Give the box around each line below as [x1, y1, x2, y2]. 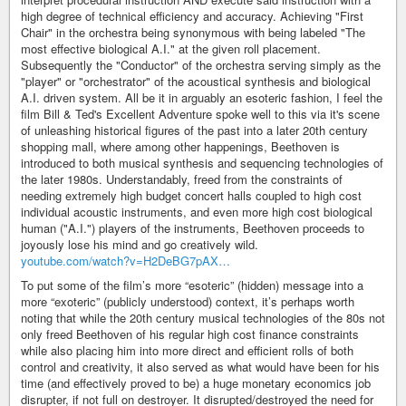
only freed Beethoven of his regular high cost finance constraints [21, 325, 359, 343]
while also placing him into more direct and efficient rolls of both [21, 342, 353, 360]
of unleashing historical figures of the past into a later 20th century [21, 121, 368, 140]
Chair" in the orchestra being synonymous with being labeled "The [21, 24, 365, 42]
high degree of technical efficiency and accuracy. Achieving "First [21, 7, 363, 25]
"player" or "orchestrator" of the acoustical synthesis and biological [21, 72, 371, 91]
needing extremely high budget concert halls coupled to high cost [21, 187, 362, 205]
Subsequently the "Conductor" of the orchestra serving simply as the [21, 56, 381, 74]
